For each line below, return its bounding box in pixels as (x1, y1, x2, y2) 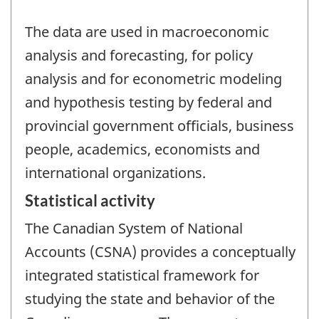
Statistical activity (25, 191, 155, 211)
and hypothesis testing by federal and (25, 92, 272, 112)
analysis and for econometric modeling (25, 68, 282, 88)
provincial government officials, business (25, 115, 294, 135)
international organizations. (25, 162, 206, 182)
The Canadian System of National (25, 219, 243, 239)
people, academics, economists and (25, 139, 260, 159)
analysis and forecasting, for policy (25, 45, 253, 65)
